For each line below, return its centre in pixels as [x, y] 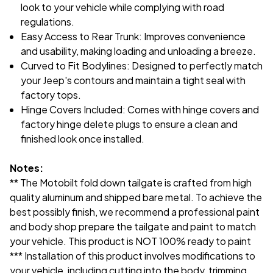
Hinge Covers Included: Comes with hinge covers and [140, 109]
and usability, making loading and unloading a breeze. [139, 51]
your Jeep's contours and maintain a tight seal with [133, 80]
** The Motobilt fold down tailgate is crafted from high [131, 182]
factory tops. [51, 94]
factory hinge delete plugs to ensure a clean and [129, 124]
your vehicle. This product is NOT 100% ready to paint [130, 241]
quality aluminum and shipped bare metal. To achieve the [136, 197]
